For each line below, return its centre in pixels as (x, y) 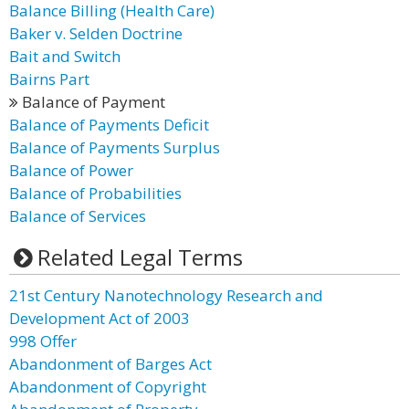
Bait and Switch (65, 56)
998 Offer (43, 341)
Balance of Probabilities (95, 193)
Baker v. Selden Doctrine (96, 33)
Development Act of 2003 (100, 318)
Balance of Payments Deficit (109, 125)
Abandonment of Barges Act (110, 364)
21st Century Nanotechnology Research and (166, 295)
